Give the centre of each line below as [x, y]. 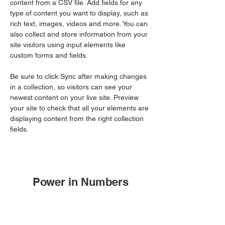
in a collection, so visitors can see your [72, 87]
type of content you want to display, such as [80, 13]
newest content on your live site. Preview [75, 97]
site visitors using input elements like [69, 45]
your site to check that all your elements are [80, 108]
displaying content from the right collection [78, 119]
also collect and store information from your [80, 34]
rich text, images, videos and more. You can [80, 24]
